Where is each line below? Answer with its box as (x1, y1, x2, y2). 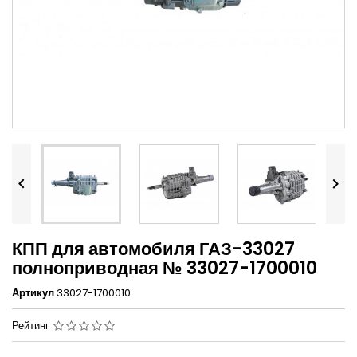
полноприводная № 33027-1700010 (12, 256, 317, 281)
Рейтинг (12, 318, 52, 334)
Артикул (12, 285, 54, 301)
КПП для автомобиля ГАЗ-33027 (12, 237, 295, 262)
